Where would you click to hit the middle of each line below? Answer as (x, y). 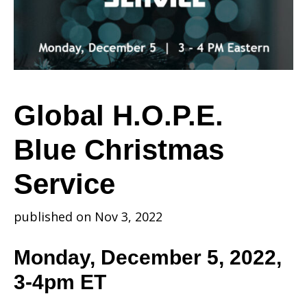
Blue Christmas (119, 150)
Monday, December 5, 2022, (148, 257)
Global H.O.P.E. (119, 115)
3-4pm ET (60, 282)
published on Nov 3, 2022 (88, 217)
